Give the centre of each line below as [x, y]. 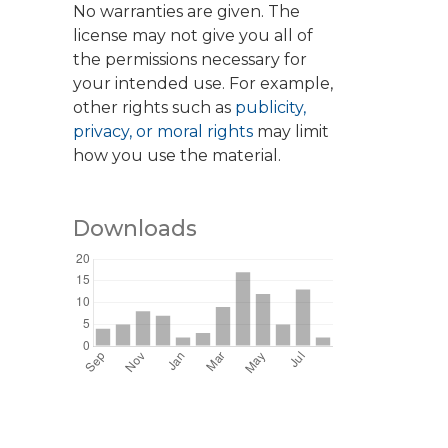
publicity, [270, 108]
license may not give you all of [193, 36]
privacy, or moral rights [165, 132]
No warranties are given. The [186, 12]
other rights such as [154, 108]
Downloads [135, 228]
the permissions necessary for [190, 60]
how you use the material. [177, 156]
